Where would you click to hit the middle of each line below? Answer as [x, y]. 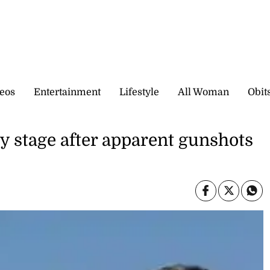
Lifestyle [139, 92]
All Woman [203, 92]
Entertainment [67, 92]
